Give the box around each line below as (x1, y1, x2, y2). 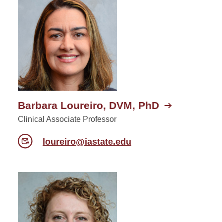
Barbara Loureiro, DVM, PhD (18, 100, 159, 111)
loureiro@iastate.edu (43, 137, 131, 147)
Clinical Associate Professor (18, 115, 116, 124)
